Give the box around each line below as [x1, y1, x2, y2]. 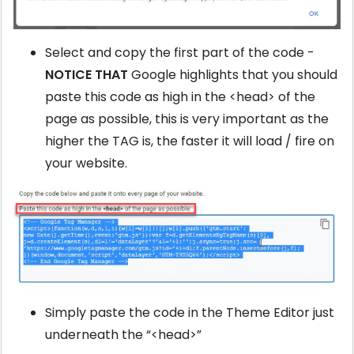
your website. [45, 154, 127, 173]
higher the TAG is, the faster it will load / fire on [45, 132, 334, 151]
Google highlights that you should [131, 66, 337, 85]
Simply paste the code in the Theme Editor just [45, 303, 334, 322]
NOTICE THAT [45, 66, 131, 85]
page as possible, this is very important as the [45, 110, 329, 129]
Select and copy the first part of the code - [45, 43, 314, 62]
